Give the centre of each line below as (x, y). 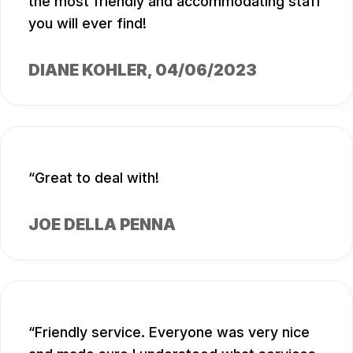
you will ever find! (87, 23)
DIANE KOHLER (88, 70)
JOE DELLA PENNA (102, 224)
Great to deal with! (97, 177)
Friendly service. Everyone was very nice (172, 332)
